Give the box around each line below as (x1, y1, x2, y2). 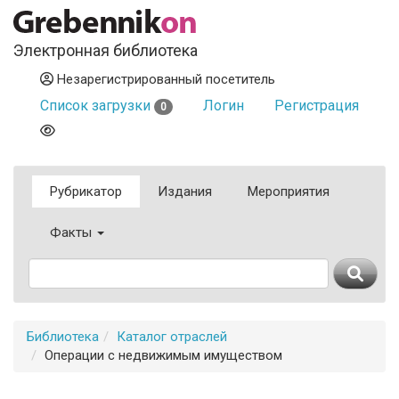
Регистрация (274, 97, 359, 114)
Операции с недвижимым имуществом (45, 347, 282, 363)
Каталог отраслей (117, 329, 227, 345)
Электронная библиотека (13, 41, 198, 60)
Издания (158, 183, 212, 199)
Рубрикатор (50, 183, 122, 199)
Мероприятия (248, 183, 330, 199)
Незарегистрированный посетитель (53, 71, 275, 87)
